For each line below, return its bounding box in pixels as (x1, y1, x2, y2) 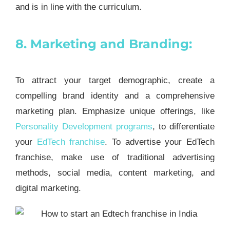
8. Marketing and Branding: (15, 36, 192, 51)
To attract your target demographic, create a (15, 75, 215, 85)
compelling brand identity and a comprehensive (15, 90, 215, 101)
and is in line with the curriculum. (15, 2, 142, 12)
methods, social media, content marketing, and (15, 167, 215, 178)
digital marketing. (15, 183, 81, 193)
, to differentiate (152, 121, 215, 131)
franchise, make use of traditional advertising (15, 152, 215, 162)
